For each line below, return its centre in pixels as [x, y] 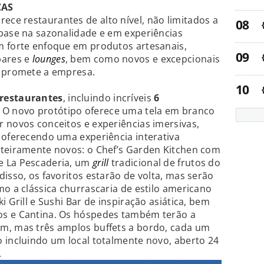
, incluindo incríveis [108, 98]
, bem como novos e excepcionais [143, 59]
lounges [49, 59]
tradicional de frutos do [165, 163]
